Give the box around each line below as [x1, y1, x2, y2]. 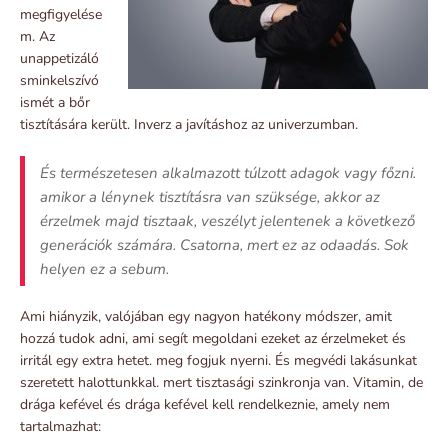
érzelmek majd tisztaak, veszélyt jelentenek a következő [40, 210, 415, 231]
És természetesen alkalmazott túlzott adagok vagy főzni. [40, 162, 416, 183]
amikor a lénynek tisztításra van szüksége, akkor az [40, 186, 380, 207]
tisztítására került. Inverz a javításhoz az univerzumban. [20, 114, 358, 134]
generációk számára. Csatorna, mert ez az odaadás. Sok [40, 234, 409, 255]
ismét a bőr [20, 92, 90, 112]
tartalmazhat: [20, 416, 101, 436]
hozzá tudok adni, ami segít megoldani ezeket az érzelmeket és [20, 328, 406, 348]
